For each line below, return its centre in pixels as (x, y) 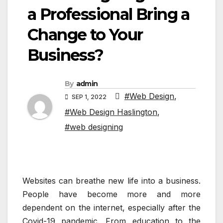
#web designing (94, 127)
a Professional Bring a (109, 14)
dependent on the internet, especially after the (111, 207)
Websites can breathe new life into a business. (111, 180)
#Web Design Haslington (111, 112)
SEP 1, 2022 (89, 97)
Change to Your (85, 34)
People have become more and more (111, 194)
